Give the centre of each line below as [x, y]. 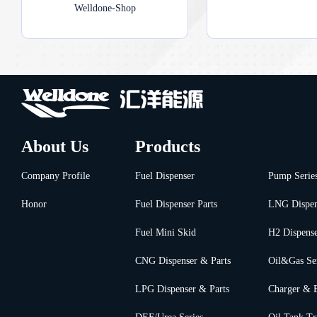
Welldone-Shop [105, 8]
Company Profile [56, 175]
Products [167, 146]
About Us [55, 146]
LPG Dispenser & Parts [182, 289]
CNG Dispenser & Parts [183, 260]
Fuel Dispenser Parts [176, 204]
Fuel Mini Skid [165, 232]
